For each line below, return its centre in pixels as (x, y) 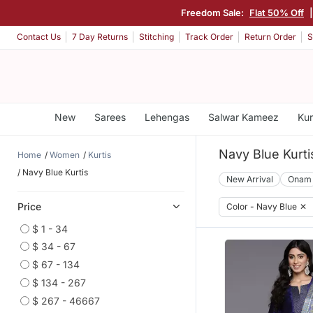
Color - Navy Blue (262, 206)
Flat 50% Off (277, 12)
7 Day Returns (100, 37)
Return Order (270, 37)
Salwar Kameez (243, 117)
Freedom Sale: (213, 12)
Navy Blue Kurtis (55, 172)
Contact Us (39, 37)
